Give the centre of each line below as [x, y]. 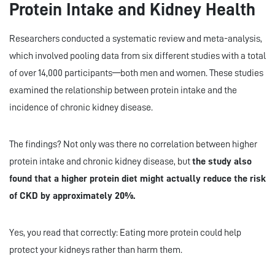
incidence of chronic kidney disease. [81, 108]
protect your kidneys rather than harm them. [96, 250]
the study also [222, 162]
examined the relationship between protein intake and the [123, 91]
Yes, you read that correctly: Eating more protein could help [125, 233]
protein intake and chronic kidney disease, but [101, 162]
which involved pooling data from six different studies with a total [137, 56]
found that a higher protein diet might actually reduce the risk [137, 179]
